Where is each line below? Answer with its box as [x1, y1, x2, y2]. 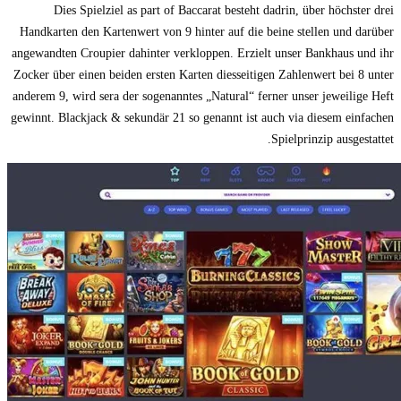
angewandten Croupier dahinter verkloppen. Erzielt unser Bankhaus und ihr [12, 46, 394, 60]
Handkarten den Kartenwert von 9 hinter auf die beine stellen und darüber [20, 24, 394, 38]
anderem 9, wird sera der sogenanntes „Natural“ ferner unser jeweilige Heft [13, 89, 394, 103]
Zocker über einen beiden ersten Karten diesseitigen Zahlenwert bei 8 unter [13, 67, 394, 81]
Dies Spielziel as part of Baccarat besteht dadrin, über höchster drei [54, 3, 394, 17]
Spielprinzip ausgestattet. [271, 132, 394, 146]
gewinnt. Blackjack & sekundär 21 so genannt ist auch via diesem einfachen [11, 110, 394, 124]
